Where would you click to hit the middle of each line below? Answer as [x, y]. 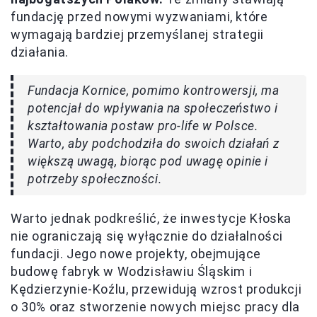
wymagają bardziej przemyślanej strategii [138, 35]
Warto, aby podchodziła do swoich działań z [154, 144]
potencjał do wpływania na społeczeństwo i [153, 109]
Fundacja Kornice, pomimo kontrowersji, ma [154, 91]
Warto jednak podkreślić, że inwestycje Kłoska [151, 219]
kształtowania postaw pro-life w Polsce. [143, 126]
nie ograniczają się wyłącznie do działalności [147, 236]
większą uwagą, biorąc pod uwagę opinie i [148, 162]
